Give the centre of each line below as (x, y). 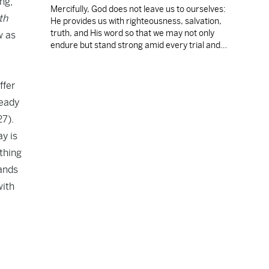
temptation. (73, 57)
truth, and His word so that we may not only (132, 33)
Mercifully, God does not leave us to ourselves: (138, 9)
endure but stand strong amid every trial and (135, 45)
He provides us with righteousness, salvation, (136, 21)
